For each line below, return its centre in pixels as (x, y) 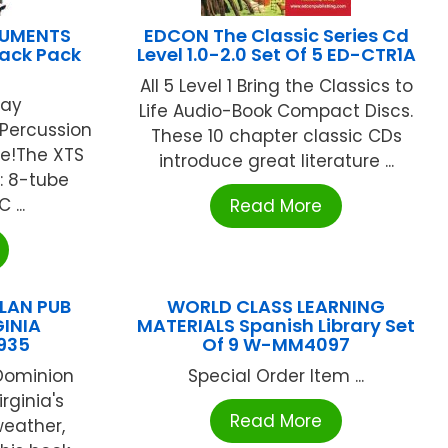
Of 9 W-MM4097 (276, 345)
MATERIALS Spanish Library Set (276, 326)
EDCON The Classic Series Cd (276, 36)
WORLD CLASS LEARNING (276, 307)
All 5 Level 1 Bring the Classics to (276, 86)
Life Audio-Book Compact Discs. (276, 111)
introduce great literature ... (276, 161)
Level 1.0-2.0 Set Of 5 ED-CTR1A (276, 55)
